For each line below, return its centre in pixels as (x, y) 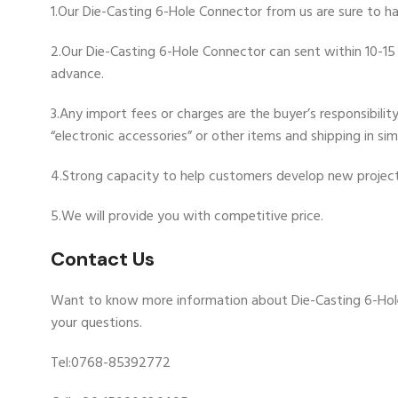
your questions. (96, 323)
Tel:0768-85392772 (111, 363)
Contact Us (103, 259)
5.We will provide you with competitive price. (187, 216)
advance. (77, 74)
